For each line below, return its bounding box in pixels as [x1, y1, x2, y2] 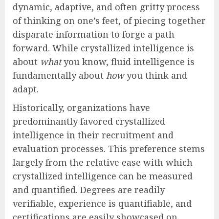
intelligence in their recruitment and [13, 129, 174, 141]
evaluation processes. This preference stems [13, 143, 205, 155]
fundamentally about [13, 69, 106, 82]
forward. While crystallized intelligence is [13, 42, 194, 54]
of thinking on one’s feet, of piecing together [13, 15, 206, 27]
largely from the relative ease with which [13, 156, 193, 169]
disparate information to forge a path [13, 28, 175, 41]
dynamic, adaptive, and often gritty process [13, 1, 200, 13]
